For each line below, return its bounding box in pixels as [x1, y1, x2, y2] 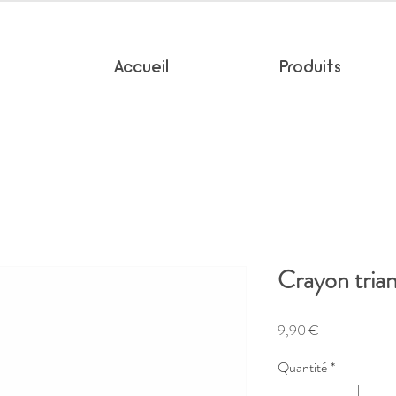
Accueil [114, 59, 169, 77]
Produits [279, 59, 341, 77]
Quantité [278, 356, 327, 377]
